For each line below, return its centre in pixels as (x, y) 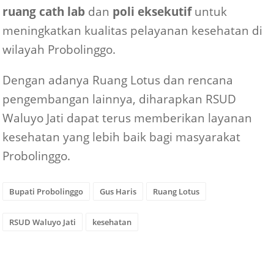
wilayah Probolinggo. (59, 49)
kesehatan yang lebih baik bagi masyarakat (122, 136)
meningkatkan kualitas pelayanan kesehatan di (133, 30)
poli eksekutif (152, 11)
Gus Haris (118, 192)
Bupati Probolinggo (46, 192)
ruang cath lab (44, 11)
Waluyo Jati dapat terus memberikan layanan (128, 117)
